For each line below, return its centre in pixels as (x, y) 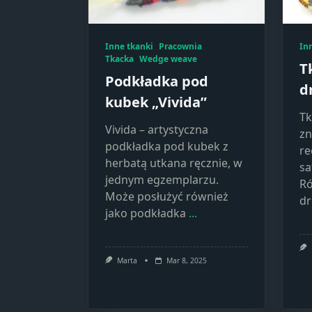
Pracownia (180, 46)
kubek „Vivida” (156, 102)
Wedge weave (168, 59)
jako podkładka (146, 213)
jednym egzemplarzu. (162, 180)
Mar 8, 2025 (186, 260)
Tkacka (119, 59)
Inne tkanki (129, 46)
